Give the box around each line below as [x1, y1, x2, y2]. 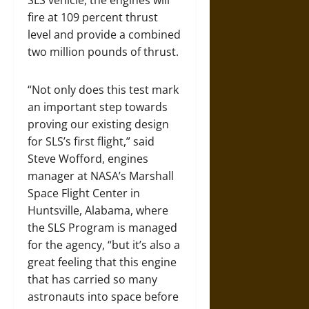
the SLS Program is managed [28, 220, 177, 236]
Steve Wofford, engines [28, 151, 148, 167]
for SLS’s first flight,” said [28, 134, 154, 150]
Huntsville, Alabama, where [28, 203, 168, 219]
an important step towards [28, 99, 168, 115]
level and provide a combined [28, 27, 181, 43]
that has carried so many [28, 272, 157, 288]
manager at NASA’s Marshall [28, 168, 174, 184]
